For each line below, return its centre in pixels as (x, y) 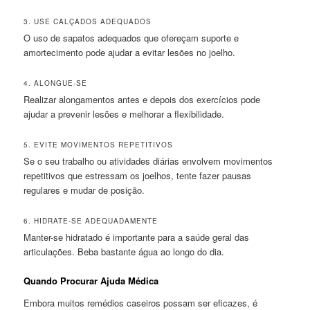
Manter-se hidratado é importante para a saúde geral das (137, 237)
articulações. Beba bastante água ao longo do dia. (124, 252)
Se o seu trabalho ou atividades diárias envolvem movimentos (148, 161)
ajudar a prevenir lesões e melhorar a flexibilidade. (124, 113)
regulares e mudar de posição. (84, 190)
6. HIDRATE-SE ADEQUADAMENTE (91, 221)
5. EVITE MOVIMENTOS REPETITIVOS (99, 145)
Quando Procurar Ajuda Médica (91, 281)
